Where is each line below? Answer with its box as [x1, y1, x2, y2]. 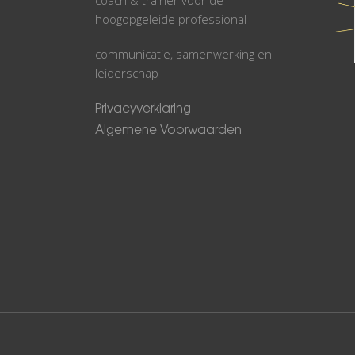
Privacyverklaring [95, 103, 191, 116]
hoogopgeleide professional [95, 10, 246, 27]
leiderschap [95, 64, 158, 81]
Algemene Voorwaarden [95, 124, 242, 137]
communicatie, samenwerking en [95, 45, 272, 62]
